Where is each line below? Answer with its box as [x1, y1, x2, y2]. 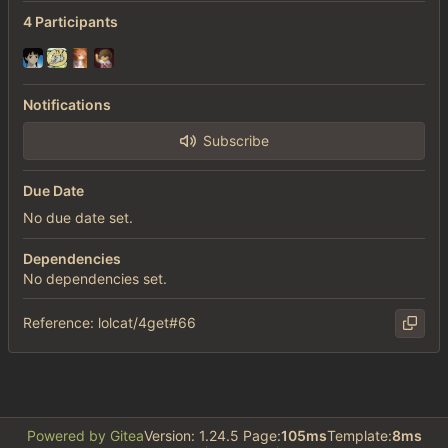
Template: [326, 427, 392, 445]
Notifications [23, 95, 111, 113]
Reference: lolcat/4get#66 [23, 314, 196, 332]
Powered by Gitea [26, 427, 144, 445]
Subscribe [202, 131, 269, 149]
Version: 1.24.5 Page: [143, 427, 281, 445]
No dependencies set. [23, 269, 167, 287]
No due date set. [23, 208, 133, 226]
